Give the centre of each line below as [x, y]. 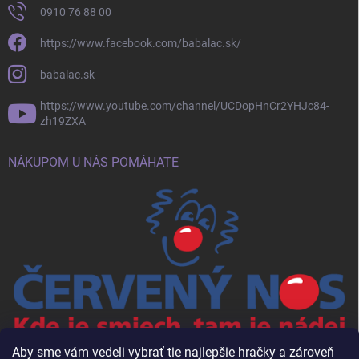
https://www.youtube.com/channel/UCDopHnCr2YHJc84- [185, 105]
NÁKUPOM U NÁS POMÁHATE [93, 162]
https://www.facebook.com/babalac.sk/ [141, 43]
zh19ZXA [63, 121]
